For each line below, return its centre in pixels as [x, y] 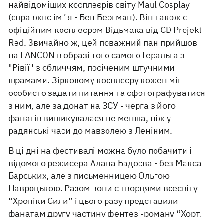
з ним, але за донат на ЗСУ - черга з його [92, 106]
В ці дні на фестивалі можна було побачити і [100, 151]
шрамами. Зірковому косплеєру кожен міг [95, 80]
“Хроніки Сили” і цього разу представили [93, 201]
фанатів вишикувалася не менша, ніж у [90, 118]
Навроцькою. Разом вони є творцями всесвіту [103, 188]
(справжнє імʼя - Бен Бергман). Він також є [98, 17]
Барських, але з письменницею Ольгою [89, 176]
